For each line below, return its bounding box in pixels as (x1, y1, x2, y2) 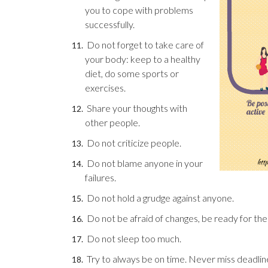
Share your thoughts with (85, 102, 187, 114)
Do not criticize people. (85, 137, 181, 148)
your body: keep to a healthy (85, 53, 200, 65)
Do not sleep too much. (85, 233, 181, 244)
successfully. (85, 19, 135, 30)
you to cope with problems (85, 4, 193, 16)
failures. (85, 172, 116, 183)
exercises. (85, 82, 126, 93)
